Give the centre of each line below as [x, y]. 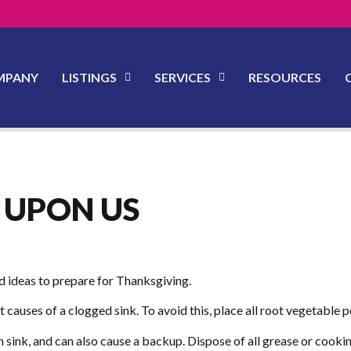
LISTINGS [90, 78]
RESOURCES [285, 78]
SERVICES [183, 78]
